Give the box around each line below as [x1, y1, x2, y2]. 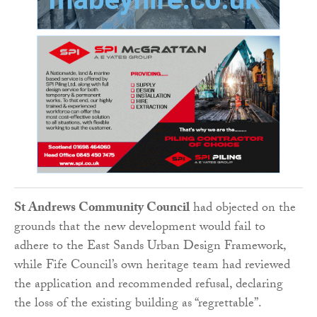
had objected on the [190, 197, 296, 220]
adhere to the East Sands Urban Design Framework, [14, 236, 286, 258]
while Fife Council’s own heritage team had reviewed [14, 255, 290, 277]
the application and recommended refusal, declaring [14, 274, 283, 296]
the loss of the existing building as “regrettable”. [14, 293, 262, 316]
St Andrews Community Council [14, 197, 190, 220]
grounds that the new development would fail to [14, 217, 265, 239]
